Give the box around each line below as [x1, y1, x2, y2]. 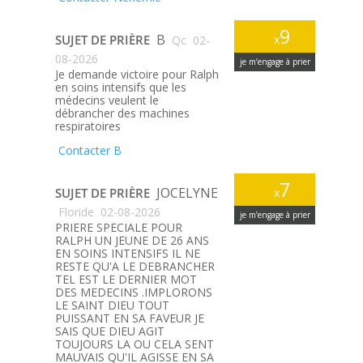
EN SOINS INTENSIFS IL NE [54, 246, 200, 262]
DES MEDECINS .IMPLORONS [54, 284, 212, 301]
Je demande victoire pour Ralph [54, 66, 219, 83]
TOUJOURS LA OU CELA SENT [54, 336, 214, 352]
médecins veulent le [54, 92, 159, 109]
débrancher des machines [54, 105, 190, 122]
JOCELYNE [156, 184, 218, 203]
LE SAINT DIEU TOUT [54, 297, 169, 314]
